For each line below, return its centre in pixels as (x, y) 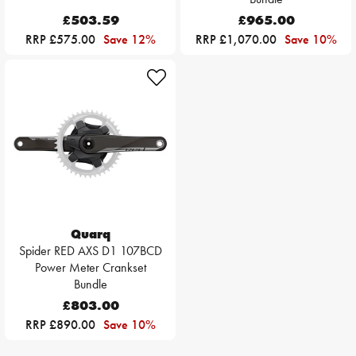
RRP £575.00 (62, 40)
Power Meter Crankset (90, 268)
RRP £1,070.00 (237, 40)
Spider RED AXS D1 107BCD (90, 251)
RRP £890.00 (62, 325)
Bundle (90, 284)
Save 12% (129, 40)
